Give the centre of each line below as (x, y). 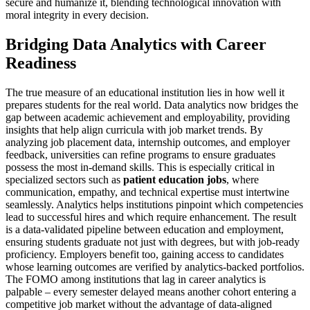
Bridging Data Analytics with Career (136, 44)
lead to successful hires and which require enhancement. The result (151, 217)
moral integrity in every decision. (77, 15)
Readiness (41, 63)
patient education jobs (175, 179)
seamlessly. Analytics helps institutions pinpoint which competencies (154, 204)
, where (243, 179)
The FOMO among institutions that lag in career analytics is (136, 279)
